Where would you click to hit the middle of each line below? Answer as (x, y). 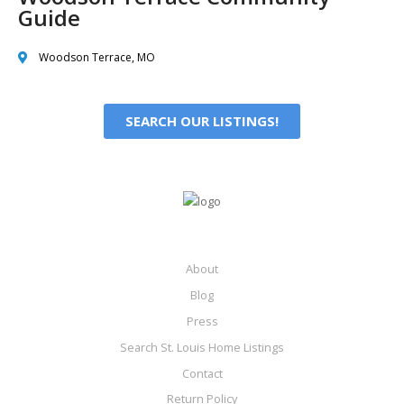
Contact (202, 373)
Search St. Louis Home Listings (202, 347)
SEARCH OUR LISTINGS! (202, 121)
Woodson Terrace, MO (96, 58)
